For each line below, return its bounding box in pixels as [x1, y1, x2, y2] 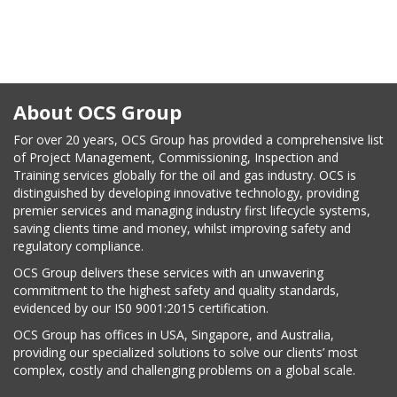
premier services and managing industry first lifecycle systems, [13, 201, 370, 219]
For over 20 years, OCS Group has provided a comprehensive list [13, 130, 384, 148]
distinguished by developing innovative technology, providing [13, 183, 359, 201]
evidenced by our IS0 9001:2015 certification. [13, 299, 269, 316]
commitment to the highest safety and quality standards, [13, 281, 339, 299]
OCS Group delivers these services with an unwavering [13, 263, 323, 281]
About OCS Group [13, 97, 182, 125]
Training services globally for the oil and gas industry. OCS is [13, 166, 356, 183]
